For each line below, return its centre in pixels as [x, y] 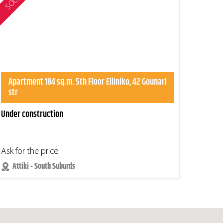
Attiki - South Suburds [44, 167]
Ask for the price [30, 152]
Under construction [32, 115]
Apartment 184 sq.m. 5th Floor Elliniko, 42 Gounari [88, 82]
